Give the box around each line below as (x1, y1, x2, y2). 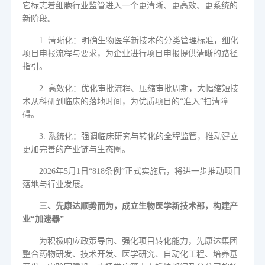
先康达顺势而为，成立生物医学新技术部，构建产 (55, 202, 238, 211)
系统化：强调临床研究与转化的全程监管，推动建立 (47, 132, 238, 141)
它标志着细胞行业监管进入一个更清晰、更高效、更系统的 (22, 1, 238, 10)
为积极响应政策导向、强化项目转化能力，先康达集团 (38, 237, 238, 245)
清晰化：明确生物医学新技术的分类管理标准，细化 (47, 36, 238, 45)
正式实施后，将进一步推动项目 (124, 167, 241, 176)
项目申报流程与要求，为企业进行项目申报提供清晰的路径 (22, 49, 238, 58)
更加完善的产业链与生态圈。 (22, 145, 130, 154)
